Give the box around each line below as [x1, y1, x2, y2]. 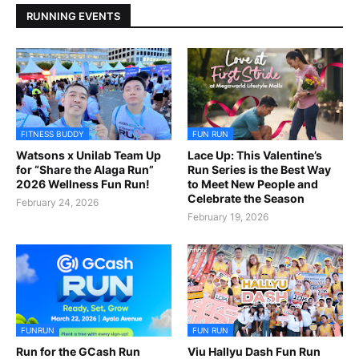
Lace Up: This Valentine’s [188, 148, 322, 163]
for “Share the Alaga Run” [16, 163, 154, 177]
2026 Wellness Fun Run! [16, 177, 150, 192]
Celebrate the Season [188, 192, 305, 206]
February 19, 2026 [188, 211, 268, 224]
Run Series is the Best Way [188, 163, 331, 177]
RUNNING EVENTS [26, 9, 120, 22]
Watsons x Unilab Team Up [16, 148, 161, 163]
